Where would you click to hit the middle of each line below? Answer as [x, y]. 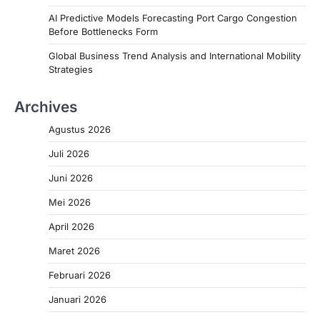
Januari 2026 [77, 300]
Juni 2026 [71, 178]
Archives [46, 107]
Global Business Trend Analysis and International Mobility [175, 56]
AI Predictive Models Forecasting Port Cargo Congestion [173, 18]
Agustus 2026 [80, 130]
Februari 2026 [80, 275]
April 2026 [71, 227]
